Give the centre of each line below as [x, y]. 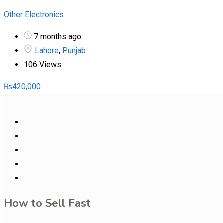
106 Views [43, 64]
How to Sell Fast [47, 203]
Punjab [74, 50]
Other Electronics [34, 14]
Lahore [47, 50]
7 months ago [56, 36]
